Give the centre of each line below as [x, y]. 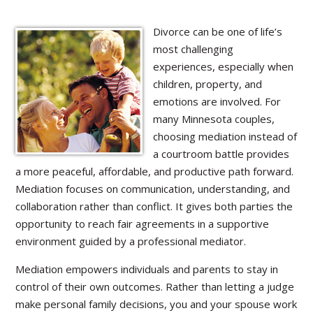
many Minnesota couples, [213, 119]
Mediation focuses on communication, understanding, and [153, 189]
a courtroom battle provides [221, 154]
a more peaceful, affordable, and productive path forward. [155, 171]
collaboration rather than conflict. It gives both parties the [154, 206]
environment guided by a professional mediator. [131, 241]
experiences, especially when [223, 66]
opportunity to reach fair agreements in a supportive [143, 224]
